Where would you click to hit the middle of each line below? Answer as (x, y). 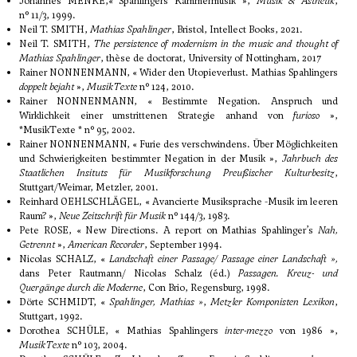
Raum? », (39, 216)
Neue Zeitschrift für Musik (112, 216)
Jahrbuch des (310, 159)
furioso (307, 116)
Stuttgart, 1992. (51, 317)
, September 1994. (183, 245)
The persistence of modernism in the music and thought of (216, 44)
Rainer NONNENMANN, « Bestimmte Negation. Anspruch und (178, 102)
